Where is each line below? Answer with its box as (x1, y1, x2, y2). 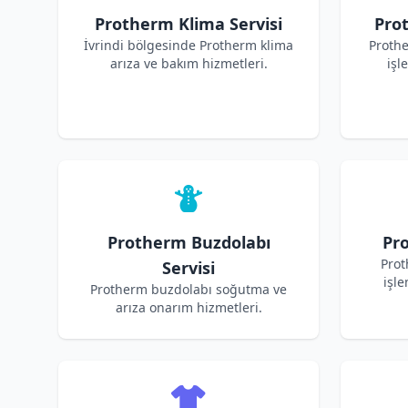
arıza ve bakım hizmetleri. (109, 55, 268, 72)
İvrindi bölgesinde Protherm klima (84, 36, 293, 54)
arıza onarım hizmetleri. (115, 299, 262, 316)
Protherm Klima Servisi (95, 13, 282, 35)
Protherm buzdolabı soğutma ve (90, 280, 287, 298)
